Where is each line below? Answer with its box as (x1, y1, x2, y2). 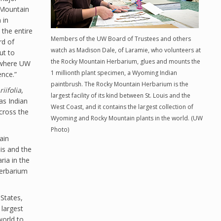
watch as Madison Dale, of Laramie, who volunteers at (50, 46, 201, 54)
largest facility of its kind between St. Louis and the (50, 91, 190, 100)
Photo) (50, 125, 69, 134)
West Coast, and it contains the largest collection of (50, 103, 193, 111)
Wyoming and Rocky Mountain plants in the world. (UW (50, 114, 203, 122)
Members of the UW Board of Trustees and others (50, 35, 191, 43)
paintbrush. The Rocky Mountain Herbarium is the (50, 80, 188, 88)
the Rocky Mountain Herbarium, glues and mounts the (50, 57, 200, 66)
